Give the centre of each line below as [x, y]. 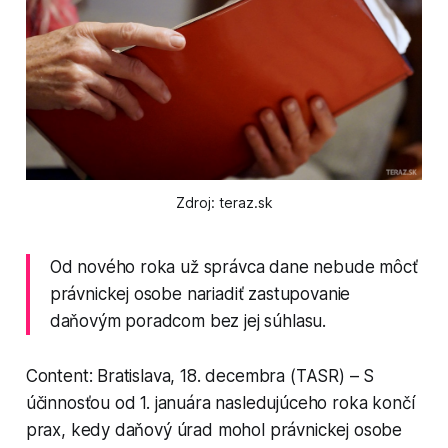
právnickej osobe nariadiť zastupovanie [200, 294]
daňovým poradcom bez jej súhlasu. [188, 321]
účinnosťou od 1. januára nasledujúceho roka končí [220, 403]
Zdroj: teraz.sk [224, 203]
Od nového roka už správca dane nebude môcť [233, 267]
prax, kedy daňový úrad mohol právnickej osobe [214, 430]
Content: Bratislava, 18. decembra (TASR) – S [200, 376]
